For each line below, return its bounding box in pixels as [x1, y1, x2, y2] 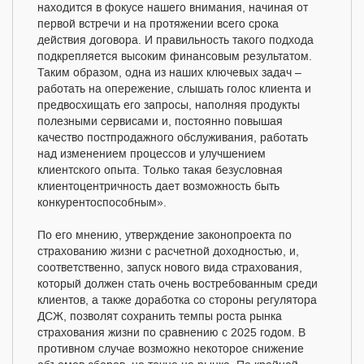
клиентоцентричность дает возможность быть [37, 180, 279, 195]
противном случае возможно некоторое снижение [37, 342, 304, 357]
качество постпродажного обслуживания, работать [37, 131, 308, 146]
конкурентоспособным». [37, 196, 167, 211]
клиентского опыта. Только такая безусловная [37, 163, 283, 179]
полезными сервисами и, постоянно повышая [37, 115, 283, 130]
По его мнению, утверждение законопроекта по [37, 228, 292, 244]
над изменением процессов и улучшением [37, 147, 266, 162]
